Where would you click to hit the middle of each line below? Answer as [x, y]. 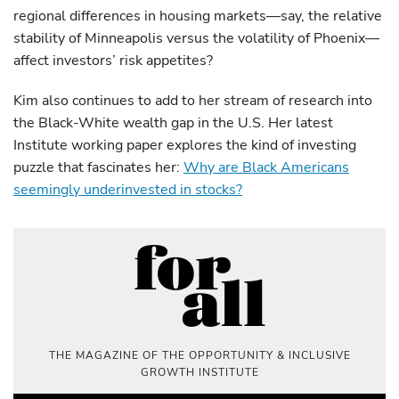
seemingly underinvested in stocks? [128, 190]
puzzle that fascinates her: [98, 167]
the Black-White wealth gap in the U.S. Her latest [173, 123]
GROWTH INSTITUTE [199, 372]
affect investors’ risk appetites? [113, 61]
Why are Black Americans [266, 167]
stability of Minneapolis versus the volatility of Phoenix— [196, 38]
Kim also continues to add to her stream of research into [193, 101]
